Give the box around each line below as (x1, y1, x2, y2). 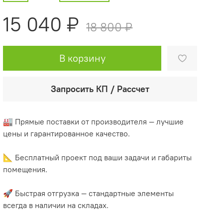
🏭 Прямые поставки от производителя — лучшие (3, 116, 184, 126)
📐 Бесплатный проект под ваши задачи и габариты (3, 152, 192, 162)
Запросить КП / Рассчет (51, 83, 150, 95)
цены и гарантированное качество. (3, 128, 130, 138)
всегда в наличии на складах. (3, 200, 109, 210)
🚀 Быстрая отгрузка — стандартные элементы (3, 188, 174, 198)
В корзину (59, 51, 106, 64)
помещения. (3, 164, 48, 174)
